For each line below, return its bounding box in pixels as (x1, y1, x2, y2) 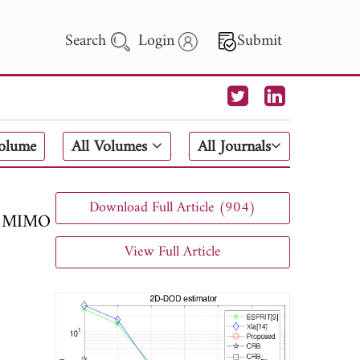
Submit (237, 27, 282, 55)
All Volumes (72, 133, 153, 162)
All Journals (198, 133, 271, 162)
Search (65, 27, 111, 55)
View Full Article (124, 239, 221, 264)
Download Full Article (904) (89, 194, 256, 220)
